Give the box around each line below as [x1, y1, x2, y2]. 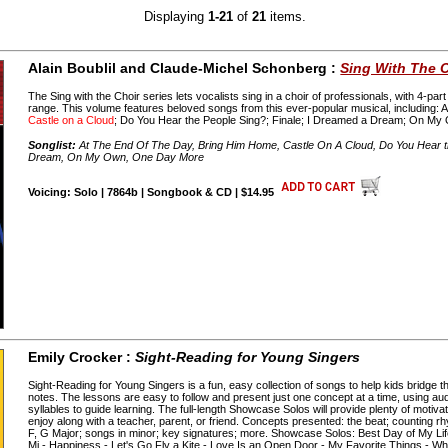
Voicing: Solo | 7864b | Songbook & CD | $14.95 [28, 186, 278, 199]
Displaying [144, 9, 209, 25]
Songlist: [28, 139, 77, 152]
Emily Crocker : [28, 349, 136, 366]
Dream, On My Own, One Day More [28, 151, 205, 164]
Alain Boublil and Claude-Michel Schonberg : [28, 60, 341, 77]
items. [266, 9, 307, 25]
